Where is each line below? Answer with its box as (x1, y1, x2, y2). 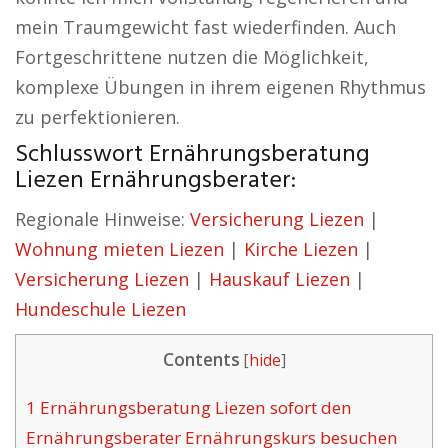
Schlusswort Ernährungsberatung (15, 136, 370, 174)
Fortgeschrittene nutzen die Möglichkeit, (15, 45, 369, 69)
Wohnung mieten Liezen (15, 237, 224, 261)
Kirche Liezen (244, 237, 358, 261)
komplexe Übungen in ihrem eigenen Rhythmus (15, 75, 426, 99)
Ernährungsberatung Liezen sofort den (36, 396, 352, 420)
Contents (162, 348, 240, 371)
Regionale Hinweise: (15, 207, 190, 231)
